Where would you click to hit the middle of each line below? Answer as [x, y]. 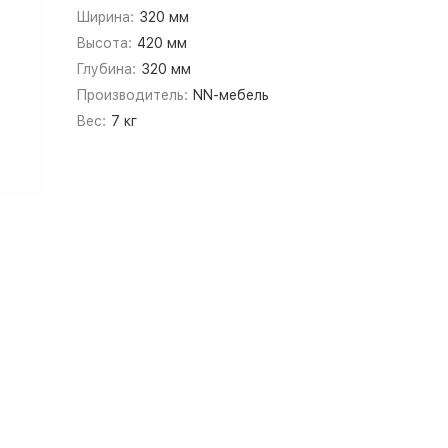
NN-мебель [231, 95]
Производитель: [131, 95]
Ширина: [104, 17]
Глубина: [105, 69]
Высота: [103, 43]
